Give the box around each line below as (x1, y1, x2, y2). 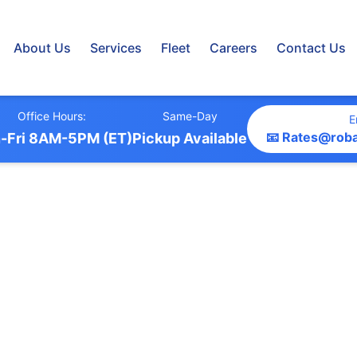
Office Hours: (17, 109, 86, 123)
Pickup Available (132, 130, 247, 147)
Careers (210, 40, 257, 56)
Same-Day (162, 109, 218, 123)
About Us (14, 40, 71, 56)
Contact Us (277, 40, 346, 56)
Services (90, 40, 142, 56)
